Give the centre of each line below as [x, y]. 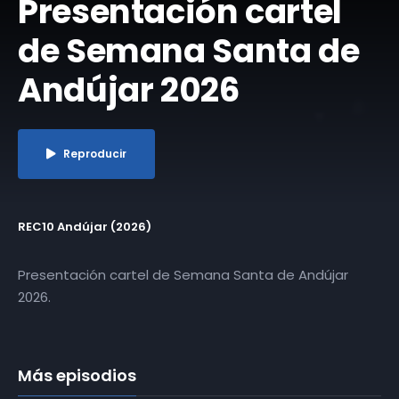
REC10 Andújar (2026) [85, 226]
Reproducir [95, 153]
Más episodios [77, 375]
